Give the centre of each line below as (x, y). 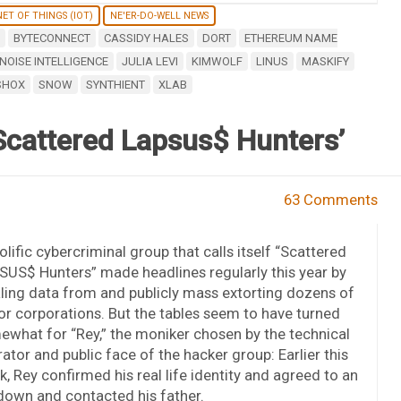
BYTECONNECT (51, 38)
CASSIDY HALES (146, 38)
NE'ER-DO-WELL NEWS (159, 15)
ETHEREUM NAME (290, 38)
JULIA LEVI (149, 61)
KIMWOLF (217, 61)
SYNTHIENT (115, 84)
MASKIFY (325, 61)
